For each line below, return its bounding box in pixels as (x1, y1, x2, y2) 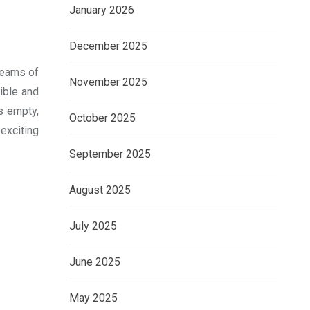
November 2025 (69, 75, 147, 89)
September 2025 (69, 147, 151, 161)
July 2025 (69, 219, 117, 233)
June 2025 (69, 255, 120, 269)
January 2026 (69, 3, 134, 17)
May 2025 (69, 291, 118, 305)
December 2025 (69, 39, 147, 53)
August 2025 (69, 183, 131, 197)
